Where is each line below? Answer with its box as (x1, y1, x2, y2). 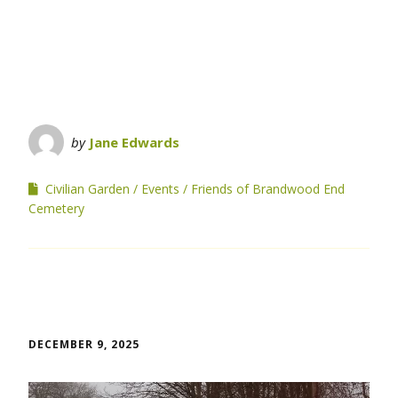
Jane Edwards (89, 132, 179, 151)
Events (141, 179, 179, 197)
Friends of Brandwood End (191, 179, 345, 197)
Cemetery (28, 199, 84, 217)
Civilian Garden (45, 179, 130, 197)
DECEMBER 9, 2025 (28, 336, 139, 352)
